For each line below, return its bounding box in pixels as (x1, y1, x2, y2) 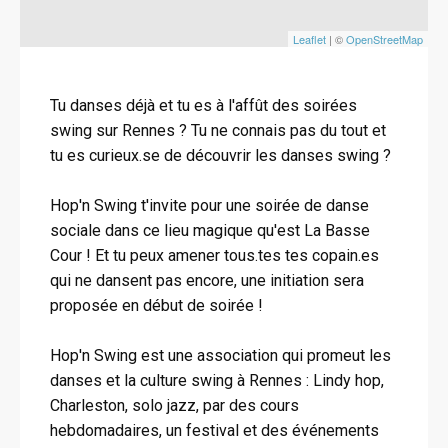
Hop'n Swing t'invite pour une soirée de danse (50, 196, 369, 215)
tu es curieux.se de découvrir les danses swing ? (50, 146, 391, 165)
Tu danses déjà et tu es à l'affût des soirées (50, 96, 357, 115)
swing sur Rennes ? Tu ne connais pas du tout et (50, 121, 386, 140)
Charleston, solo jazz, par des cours (50, 396, 299, 415)
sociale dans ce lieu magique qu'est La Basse (50, 221, 370, 240)
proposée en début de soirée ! (50, 296, 263, 315)
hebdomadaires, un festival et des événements (50, 421, 379, 440)
